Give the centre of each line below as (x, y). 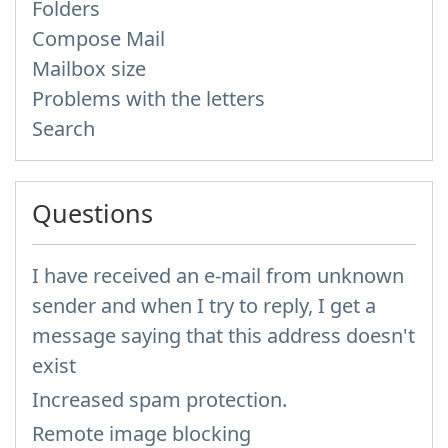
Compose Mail (98, 38)
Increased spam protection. (159, 399)
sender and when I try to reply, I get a (204, 305)
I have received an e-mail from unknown (218, 275)
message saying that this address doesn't (223, 335)
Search (63, 128)
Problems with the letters (148, 98)
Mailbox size (89, 68)
